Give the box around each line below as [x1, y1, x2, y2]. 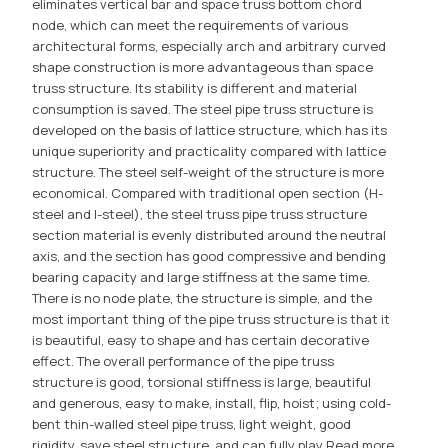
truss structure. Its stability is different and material [32, 79, 358, 98]
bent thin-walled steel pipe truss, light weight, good [32, 415, 352, 434]
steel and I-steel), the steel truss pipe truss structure [32, 205, 368, 224]
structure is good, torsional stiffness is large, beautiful [32, 373, 372, 392]
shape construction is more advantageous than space [32, 58, 374, 77]
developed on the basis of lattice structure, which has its [32, 121, 388, 140]
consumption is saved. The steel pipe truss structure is [32, 100, 374, 119]
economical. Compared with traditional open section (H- [32, 184, 384, 203]
